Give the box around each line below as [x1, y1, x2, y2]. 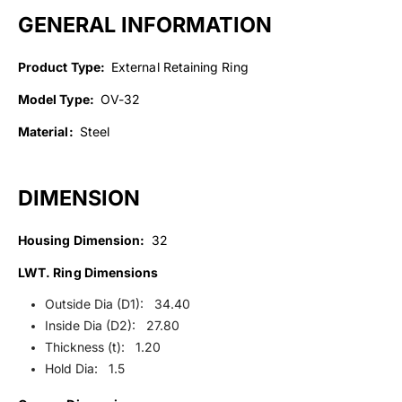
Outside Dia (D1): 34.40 [44, 295, 190, 311]
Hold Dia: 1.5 [44, 360, 125, 376]
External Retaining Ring [107, 58, 249, 74]
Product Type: [18, 58, 108, 74]
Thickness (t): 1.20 [44, 338, 161, 354]
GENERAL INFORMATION [18, 11, 272, 38]
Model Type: [18, 91, 97, 107]
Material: [18, 123, 76, 139]
